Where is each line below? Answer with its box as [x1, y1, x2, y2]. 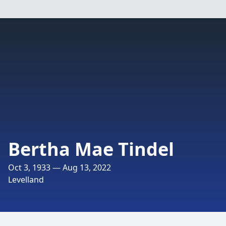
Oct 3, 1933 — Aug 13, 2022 [8, 162, 111, 173]
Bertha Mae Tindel [8, 137, 174, 161]
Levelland [8, 174, 44, 185]
